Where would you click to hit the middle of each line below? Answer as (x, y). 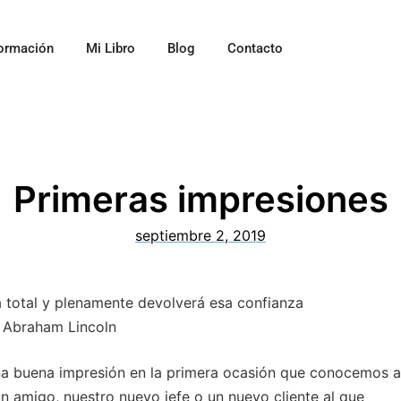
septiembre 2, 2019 (200, 236)
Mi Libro (110, 48)
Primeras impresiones (200, 200)
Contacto (255, 48)
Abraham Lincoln (59, 327)
